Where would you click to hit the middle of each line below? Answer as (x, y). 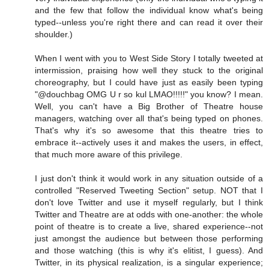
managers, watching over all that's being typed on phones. (149, 119)
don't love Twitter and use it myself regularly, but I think (149, 203)
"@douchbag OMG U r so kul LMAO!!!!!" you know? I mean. (149, 95)
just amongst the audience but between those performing (149, 239)
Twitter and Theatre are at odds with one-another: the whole (149, 215)
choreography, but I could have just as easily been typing (149, 83)
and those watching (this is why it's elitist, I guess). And (149, 251)
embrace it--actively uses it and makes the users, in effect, (149, 143)
